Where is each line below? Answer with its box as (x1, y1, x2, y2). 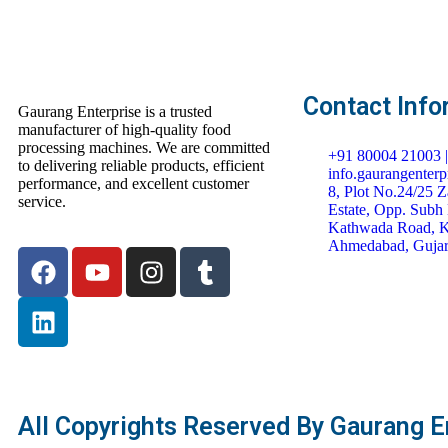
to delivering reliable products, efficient (18, 157, 264, 175)
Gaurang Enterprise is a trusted (18, 103, 212, 121)
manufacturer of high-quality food (18, 121, 231, 139)
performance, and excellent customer (18, 175, 249, 193)
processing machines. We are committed (18, 139, 270, 157)
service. (18, 193, 66, 211)
